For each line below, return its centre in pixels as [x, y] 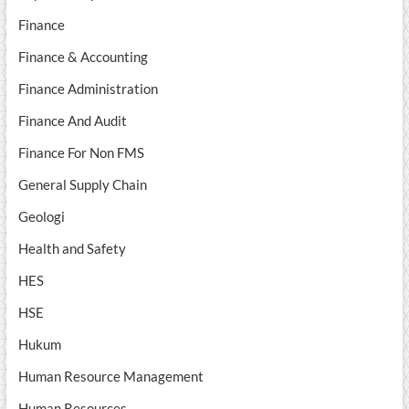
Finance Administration [88, 89]
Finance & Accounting [83, 57]
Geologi [41, 217]
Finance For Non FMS [81, 153]
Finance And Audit [72, 121]
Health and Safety [72, 249]
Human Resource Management [110, 377]
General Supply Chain [82, 185]
